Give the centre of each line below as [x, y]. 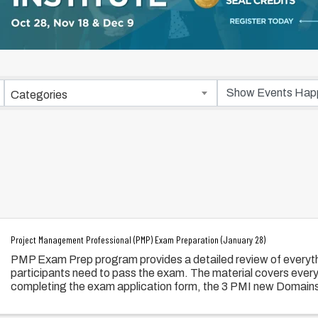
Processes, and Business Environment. [108, 300]
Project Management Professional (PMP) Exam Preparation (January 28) [138, 240]
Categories [39, 94]
